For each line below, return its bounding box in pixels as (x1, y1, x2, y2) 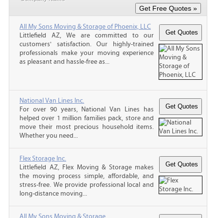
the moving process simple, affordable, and (19, 172, 154, 180)
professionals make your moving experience (19, 49, 154, 57)
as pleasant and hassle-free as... (19, 57, 109, 66)
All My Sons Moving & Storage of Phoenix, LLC (19, 22, 151, 31)
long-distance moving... (19, 189, 87, 198)
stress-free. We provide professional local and (19, 181, 154, 189)
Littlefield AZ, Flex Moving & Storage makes (19, 163, 154, 171)
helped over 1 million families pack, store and (19, 114, 154, 122)
